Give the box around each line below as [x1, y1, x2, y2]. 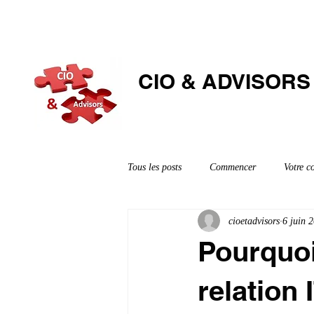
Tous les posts [128, 161, 182, 172]
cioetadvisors [228, 215, 280, 226]
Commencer [210, 161, 256, 172]
